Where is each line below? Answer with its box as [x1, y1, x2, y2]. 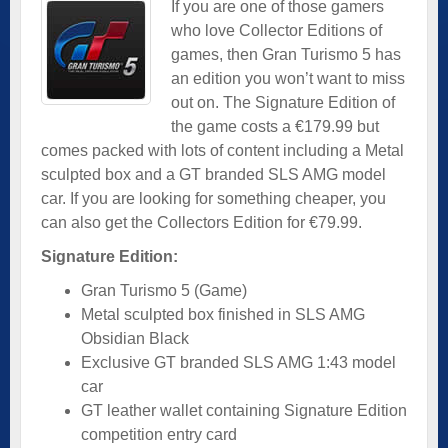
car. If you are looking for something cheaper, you [41, 189, 386, 207]
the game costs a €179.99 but [171, 117, 379, 135]
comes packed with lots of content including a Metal [41, 141, 404, 159]
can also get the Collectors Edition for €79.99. [41, 213, 362, 231]
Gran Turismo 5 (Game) [81, 281, 247, 299]
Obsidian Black [81, 329, 189, 347]
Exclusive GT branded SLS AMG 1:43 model [81, 353, 396, 371]
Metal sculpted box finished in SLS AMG [81, 305, 365, 323]
